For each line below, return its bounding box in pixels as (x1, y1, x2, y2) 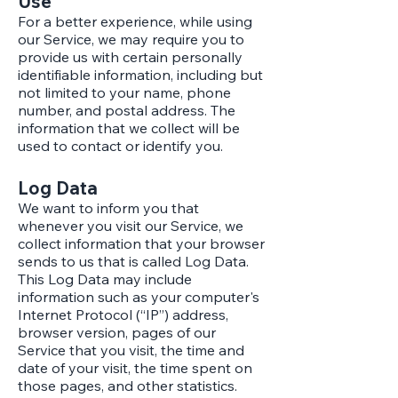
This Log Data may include (18, 270, 192, 288)
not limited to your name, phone (18, 84, 231, 101)
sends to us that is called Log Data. (18, 252, 249, 270)
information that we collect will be (18, 119, 240, 137)
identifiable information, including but (18, 66, 263, 84)
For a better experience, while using (18, 12, 252, 30)
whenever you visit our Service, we (18, 217, 243, 235)
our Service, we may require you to (18, 30, 244, 48)
